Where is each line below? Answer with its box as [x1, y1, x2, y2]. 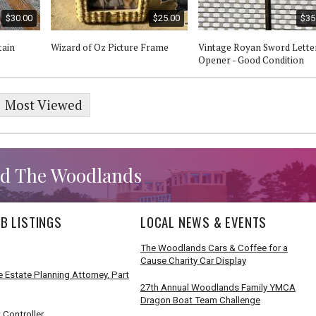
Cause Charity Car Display [140, 255, 246, 266]
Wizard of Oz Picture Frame [51, 40, 169, 54]
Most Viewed [5, 97, 83, 114]
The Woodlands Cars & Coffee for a [140, 242, 288, 253]
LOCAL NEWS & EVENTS [140, 212, 267, 231]
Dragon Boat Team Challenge [140, 294, 260, 305]
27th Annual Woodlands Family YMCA [140, 281, 296, 293]
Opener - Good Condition [198, 53, 304, 66]
